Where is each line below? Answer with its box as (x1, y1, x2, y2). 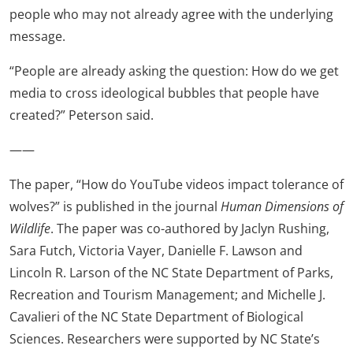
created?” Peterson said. (9, 106, 154, 124)
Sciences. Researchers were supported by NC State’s (9, 330, 320, 347)
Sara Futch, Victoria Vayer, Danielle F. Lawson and (9, 242, 303, 259)
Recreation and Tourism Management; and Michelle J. (9, 286, 325, 303)
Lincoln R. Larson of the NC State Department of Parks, (9, 264, 333, 281)
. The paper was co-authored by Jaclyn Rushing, (50, 220, 329, 237)
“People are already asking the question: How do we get (9, 62, 339, 80)
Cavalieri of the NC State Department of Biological (9, 308, 303, 325)
